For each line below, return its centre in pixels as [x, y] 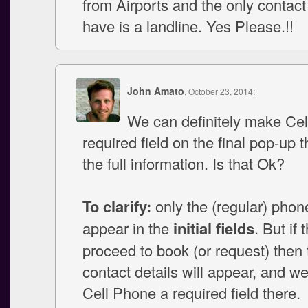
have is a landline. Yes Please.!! [188, 26]
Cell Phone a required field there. [191, 293]
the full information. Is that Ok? [184, 163]
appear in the [128, 228]
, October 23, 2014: [220, 91]
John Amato [156, 91]
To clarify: [117, 206]
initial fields [214, 228]
